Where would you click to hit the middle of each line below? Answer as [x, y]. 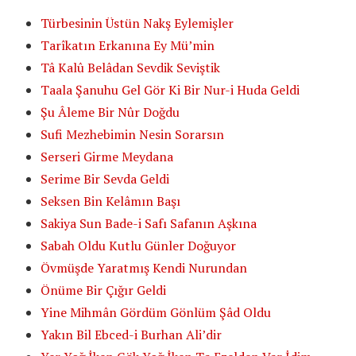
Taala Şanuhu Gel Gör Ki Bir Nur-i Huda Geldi [170, 89]
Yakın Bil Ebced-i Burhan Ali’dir [132, 334]
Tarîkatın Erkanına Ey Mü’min [128, 45]
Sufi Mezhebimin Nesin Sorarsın [133, 134]
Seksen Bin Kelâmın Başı [111, 201]
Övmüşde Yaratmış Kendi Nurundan [144, 267]
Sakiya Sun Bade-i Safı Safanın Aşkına [149, 223]
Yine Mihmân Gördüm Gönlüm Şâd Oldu [156, 312]
